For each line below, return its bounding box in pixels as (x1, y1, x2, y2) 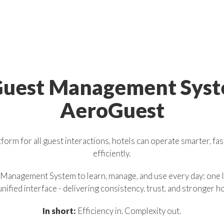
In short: (42, 205, 76, 216)
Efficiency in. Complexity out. (76, 205, 181, 216)
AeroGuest (59, 97, 164, 123)
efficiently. (93, 147, 131, 158)
